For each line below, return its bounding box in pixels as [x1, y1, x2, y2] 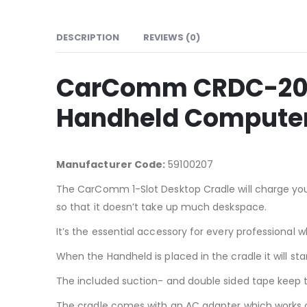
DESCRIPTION [56, 30, 119, 44]
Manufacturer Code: [56, 157, 166, 171]
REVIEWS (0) [143, 30, 200, 44]
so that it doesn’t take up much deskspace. [56, 199, 267, 214]
